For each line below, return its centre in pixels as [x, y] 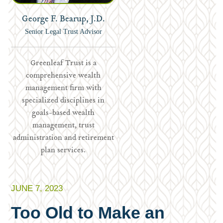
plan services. [63, 151]
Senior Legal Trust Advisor [63, 32]
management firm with [63, 88]
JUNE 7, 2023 [37, 188]
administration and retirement [63, 138]
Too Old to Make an [88, 213]
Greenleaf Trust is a [63, 63]
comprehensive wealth [63, 76]
